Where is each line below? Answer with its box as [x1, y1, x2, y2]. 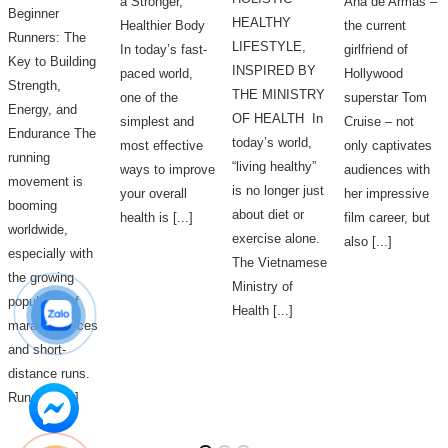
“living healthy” [232, 159, 316, 175]
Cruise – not [344, 114, 414, 130]
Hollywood [344, 66, 403, 82]
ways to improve [120, 162, 215, 178]
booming [8, 198, 57, 214]
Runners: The [8, 30, 86, 46]
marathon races [8, 318, 98, 334]
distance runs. [8, 366, 90, 382]
